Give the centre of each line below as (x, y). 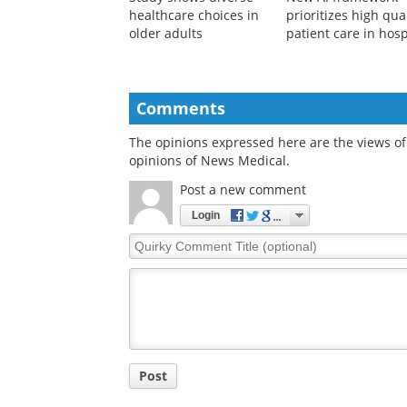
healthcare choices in (194, 15)
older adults (166, 34)
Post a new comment (243, 190)
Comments (181, 109)
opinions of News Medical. (209, 161)
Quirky (149, 242)
